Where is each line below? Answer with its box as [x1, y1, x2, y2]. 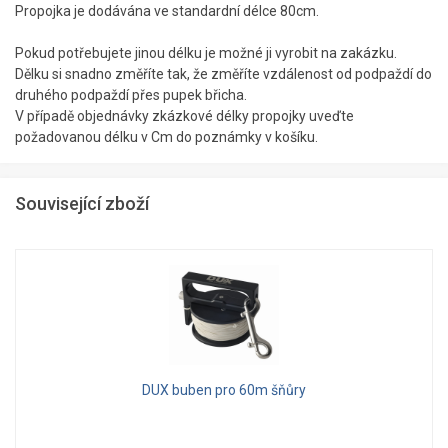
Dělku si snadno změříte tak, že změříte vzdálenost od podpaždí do [15, 66, 432, 82]
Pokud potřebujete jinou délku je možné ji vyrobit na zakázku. [15, 45, 397, 61]
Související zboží [15, 193, 149, 214]
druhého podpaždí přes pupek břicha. [15, 87, 247, 103]
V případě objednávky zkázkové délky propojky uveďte [15, 108, 354, 124]
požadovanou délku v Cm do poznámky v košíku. [15, 129, 318, 145]
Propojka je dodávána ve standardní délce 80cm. [15, 3, 319, 19]
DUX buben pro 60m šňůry [142, 382, 306, 398]
